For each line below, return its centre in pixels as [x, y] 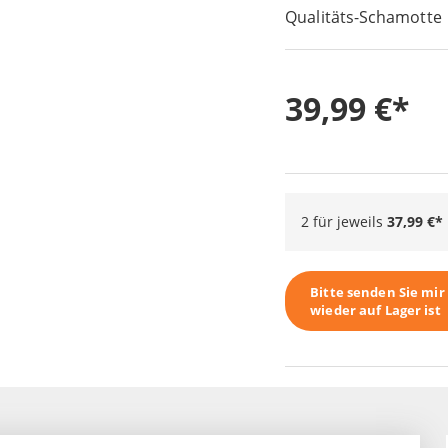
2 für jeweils [344, 222]
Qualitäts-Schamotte [363, 17]
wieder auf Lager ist [375, 310]
